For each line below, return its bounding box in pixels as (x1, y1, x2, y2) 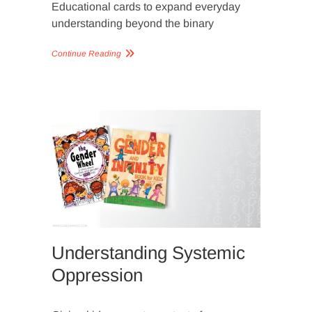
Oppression (52, 264, 143, 286)
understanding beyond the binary (52, 17, 214, 29)
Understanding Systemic (52, 242, 245, 263)
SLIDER (274, 111, 304, 120)
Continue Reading (52, 48, 121, 58)
